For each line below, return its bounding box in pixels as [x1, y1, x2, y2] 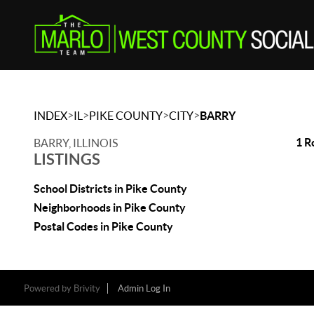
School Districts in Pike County [34, 182, 187, 195]
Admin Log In [117, 283, 170, 294]
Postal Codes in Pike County [34, 220, 173, 233]
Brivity [73, 283, 100, 294]
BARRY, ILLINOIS [34, 137, 118, 149]
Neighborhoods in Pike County [34, 201, 186, 214]
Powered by [23, 283, 74, 294]
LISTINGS [34, 150, 100, 168]
